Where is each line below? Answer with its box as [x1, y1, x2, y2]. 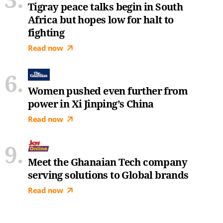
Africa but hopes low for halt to [28, 13, 174, 26]
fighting [28, 26, 65, 39]
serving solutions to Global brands [28, 168, 189, 182]
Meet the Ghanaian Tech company [28, 155, 187, 169]
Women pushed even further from [28, 84, 188, 98]
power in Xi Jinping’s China [28, 97, 154, 111]
